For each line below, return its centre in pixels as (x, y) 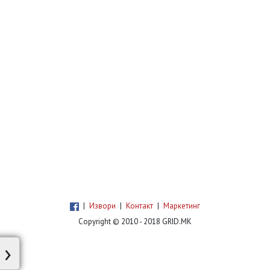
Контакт (140, 206)
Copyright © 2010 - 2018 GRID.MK (135, 221)
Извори (102, 206)
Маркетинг (182, 206)
